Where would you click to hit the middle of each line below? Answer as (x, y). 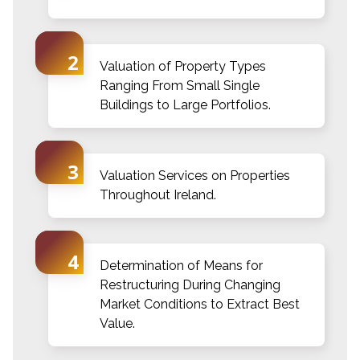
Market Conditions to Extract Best (200, 304)
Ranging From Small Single (180, 85)
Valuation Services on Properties (195, 175)
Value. (117, 323)
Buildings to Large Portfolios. (185, 104)
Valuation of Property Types (183, 66)
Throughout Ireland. (158, 194)
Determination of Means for (181, 265)
